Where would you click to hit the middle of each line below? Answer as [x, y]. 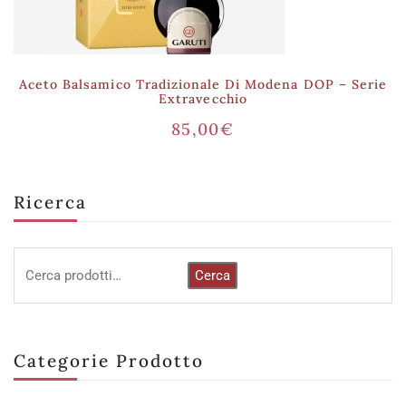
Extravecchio [203, 99]
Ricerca [50, 202]
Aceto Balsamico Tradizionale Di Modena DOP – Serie [203, 84]
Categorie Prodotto [109, 361]
